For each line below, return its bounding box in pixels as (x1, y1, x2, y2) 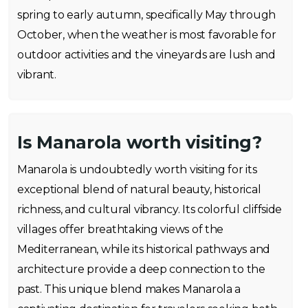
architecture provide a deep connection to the (17, 263, 265, 276)
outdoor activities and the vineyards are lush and (17, 48, 276, 62)
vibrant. (17, 68, 56, 82)
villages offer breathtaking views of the (17, 223, 224, 236)
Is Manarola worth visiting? (17, 132, 262, 153)
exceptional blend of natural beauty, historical (17, 183, 261, 197)
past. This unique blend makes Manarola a (17, 283, 241, 296)
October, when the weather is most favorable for (17, 28, 276, 42)
